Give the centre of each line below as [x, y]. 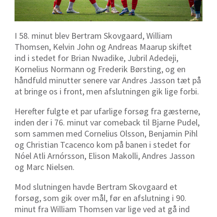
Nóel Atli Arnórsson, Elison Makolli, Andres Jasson [105, 156]
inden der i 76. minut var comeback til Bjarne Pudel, [107, 123]
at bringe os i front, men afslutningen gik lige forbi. [107, 92]
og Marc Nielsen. [45, 167]
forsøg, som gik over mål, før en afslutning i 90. [101, 198]
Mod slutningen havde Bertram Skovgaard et [96, 187]
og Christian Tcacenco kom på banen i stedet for [102, 145]
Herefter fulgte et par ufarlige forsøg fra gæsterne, [107, 111]
